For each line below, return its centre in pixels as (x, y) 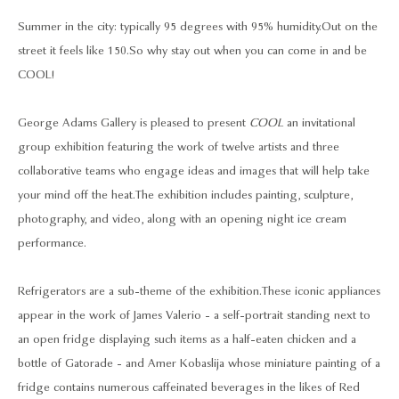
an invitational (319, 123)
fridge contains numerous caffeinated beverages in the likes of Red (189, 387)
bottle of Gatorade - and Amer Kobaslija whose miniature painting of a (199, 363)
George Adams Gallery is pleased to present (134, 123)
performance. (52, 243)
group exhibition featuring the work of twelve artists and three (179, 147)
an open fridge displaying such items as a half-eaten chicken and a (187, 339)
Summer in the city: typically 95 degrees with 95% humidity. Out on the (198, 27)
